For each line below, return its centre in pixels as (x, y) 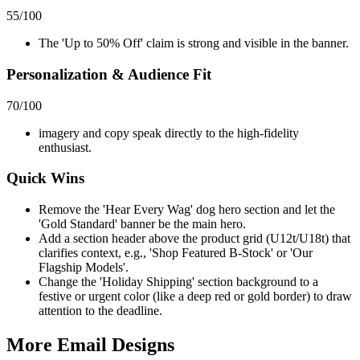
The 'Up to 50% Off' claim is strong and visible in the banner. (194, 43)
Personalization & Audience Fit (109, 74)
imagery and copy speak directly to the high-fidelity (169, 133)
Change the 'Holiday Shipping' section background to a (178, 282)
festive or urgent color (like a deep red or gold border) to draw (195, 297)
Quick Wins (45, 178)
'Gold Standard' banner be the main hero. (142, 224)
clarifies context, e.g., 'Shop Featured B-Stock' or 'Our (176, 253)
